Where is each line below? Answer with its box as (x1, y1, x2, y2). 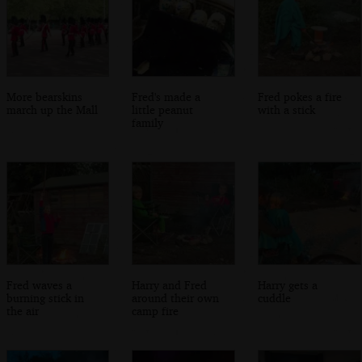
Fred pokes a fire (258, 89, 343, 103)
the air (6, 303, 39, 318)
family (132, 115, 164, 129)
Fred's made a (132, 89, 201, 103)
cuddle (258, 290, 292, 305)
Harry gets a (258, 277, 318, 292)
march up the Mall (6, 102, 98, 116)
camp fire (132, 303, 179, 318)
